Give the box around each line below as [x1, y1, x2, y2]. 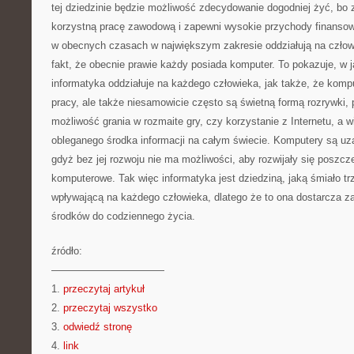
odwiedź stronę [63, 321, 132, 333]
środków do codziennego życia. [51, 210, 195, 222]
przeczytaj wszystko [63, 302, 157, 314]
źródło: [51, 245, 82, 257]
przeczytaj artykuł [63, 283, 145, 295]
